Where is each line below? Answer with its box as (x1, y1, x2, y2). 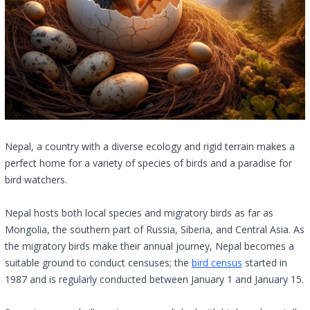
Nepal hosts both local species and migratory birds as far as (5, 206, 273, 219)
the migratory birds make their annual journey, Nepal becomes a (5, 239, 294, 253)
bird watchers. (5, 173, 67, 186)
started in (242, 256, 287, 269)
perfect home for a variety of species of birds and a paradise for (5, 156, 292, 170)
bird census (192, 256, 242, 269)
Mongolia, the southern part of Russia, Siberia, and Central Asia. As (5, 223, 304, 236)
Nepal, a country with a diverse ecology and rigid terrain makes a (5, 140, 295, 153)
